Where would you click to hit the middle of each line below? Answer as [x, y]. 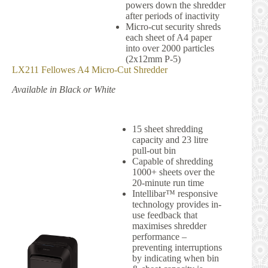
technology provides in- [177, 205]
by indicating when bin [176, 258]
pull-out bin [154, 151]
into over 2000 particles [170, 48]
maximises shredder [170, 226]
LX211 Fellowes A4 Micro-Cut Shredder [90, 70]
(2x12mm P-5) [153, 59]
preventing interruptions [177, 248]
